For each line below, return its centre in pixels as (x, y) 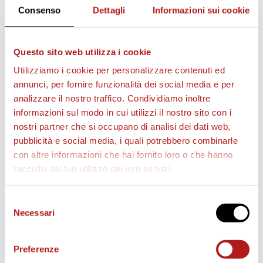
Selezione (23, 201)
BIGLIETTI (56, 159)
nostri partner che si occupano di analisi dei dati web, (122, 126)
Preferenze (36, 249)
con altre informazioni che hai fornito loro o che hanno (123, 154)
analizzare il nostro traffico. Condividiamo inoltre (112, 98)
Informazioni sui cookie (201, 10)
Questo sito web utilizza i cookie (82, 52)
